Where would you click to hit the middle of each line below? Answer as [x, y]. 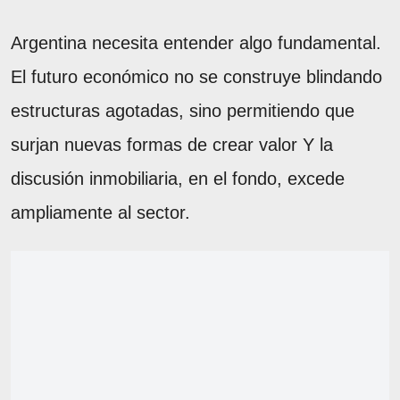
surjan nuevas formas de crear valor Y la [172, 145]
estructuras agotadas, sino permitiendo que [183, 111]
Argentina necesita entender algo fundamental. [196, 43]
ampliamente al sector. [100, 213]
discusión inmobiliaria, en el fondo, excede [178, 179]
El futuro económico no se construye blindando [196, 77]
